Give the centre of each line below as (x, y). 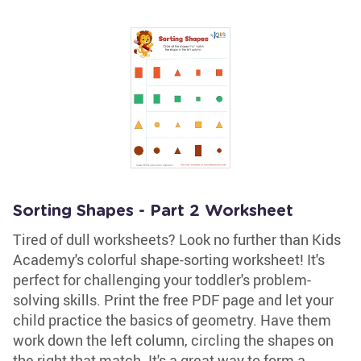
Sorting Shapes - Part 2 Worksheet (153, 211)
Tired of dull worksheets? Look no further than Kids (177, 239)
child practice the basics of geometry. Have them (172, 320)
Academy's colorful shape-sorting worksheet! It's (169, 259)
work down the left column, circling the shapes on (173, 340)
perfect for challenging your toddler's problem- (162, 280)
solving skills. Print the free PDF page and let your (173, 300)
